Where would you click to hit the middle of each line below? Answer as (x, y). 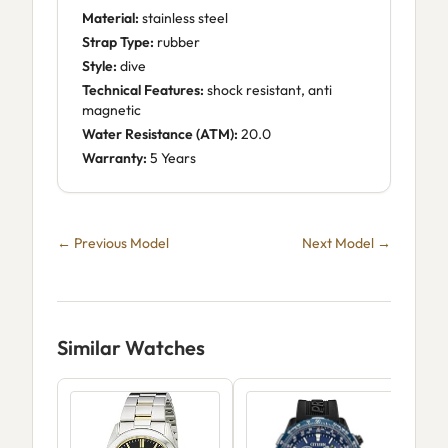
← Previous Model (113, 243)
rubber (177, 42)
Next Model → (346, 243)
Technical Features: (143, 90)
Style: (99, 66)
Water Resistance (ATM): (160, 134)
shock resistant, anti (268, 90)
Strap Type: (118, 42)
